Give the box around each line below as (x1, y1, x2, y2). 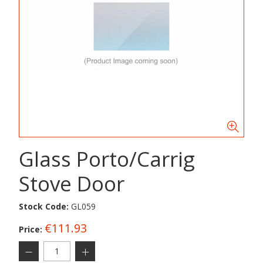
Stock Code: (19, 201, 69, 212)
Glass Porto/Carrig (19, 145, 195, 173)
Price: (19, 224, 42, 235)
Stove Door (19, 170, 124, 197)
